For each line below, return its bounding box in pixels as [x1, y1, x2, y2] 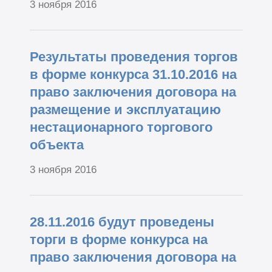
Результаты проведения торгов [29, 49, 238, 65]
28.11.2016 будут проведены [29, 214, 214, 229]
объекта [29, 137, 84, 153]
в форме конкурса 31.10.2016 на [29, 67, 237, 83]
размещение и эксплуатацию [29, 102, 221, 118]
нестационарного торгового [29, 120, 212, 135]
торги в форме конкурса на [29, 231, 208, 247]
